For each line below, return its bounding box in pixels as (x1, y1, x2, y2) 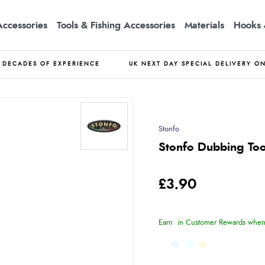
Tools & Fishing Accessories (57, 20, 175, 30)
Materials (185, 20, 224, 30)
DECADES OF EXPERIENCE (2, 61, 100, 67)
